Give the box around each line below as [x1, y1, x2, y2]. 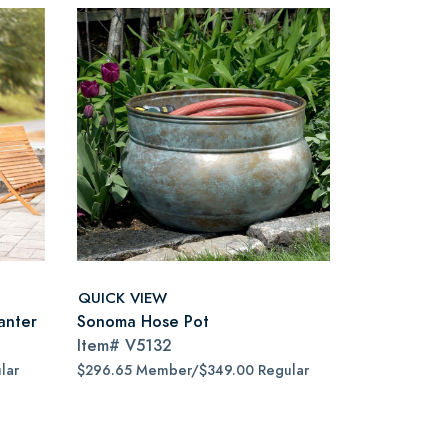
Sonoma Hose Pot [77, 310, 209, 333]
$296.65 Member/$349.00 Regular [77, 361, 309, 380]
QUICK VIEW [78, 286, 167, 308]
